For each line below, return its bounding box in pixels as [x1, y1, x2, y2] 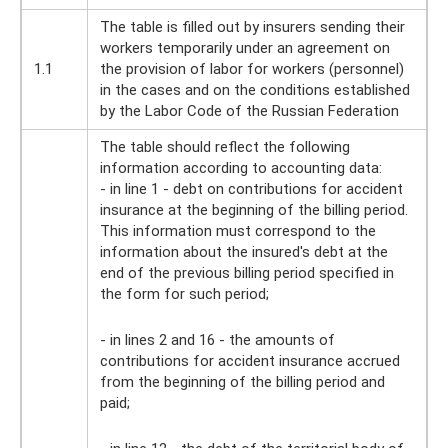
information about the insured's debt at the [100, 242, 388, 261]
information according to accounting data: [100, 158, 382, 177]
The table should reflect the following [100, 137, 350, 156]
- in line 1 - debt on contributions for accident [100, 179, 403, 198]
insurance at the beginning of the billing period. [100, 200, 408, 219]
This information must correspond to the [100, 221, 376, 240]
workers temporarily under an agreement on [100, 38, 390, 57]
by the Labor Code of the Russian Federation [100, 101, 399, 120]
